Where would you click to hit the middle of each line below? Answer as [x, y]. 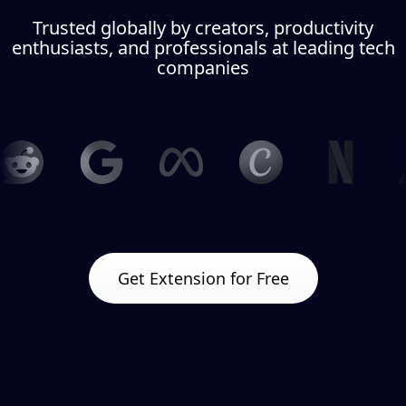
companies [203, 67]
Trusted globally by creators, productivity [203, 27]
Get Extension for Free [203, 279]
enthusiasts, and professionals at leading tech [203, 47]
